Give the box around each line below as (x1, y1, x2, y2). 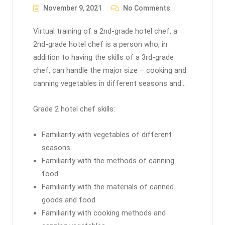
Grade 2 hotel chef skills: (33, 104, 115, 114)
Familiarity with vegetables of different (42, 130, 172, 139)
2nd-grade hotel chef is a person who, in (33, 40, 167, 49)
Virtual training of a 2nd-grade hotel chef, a (33, 27, 177, 36)
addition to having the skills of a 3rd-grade (33, 53, 174, 62)
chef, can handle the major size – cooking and (33, 66, 186, 75)
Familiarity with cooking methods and (42, 208, 166, 217)
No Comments (122, 4, 170, 12)
